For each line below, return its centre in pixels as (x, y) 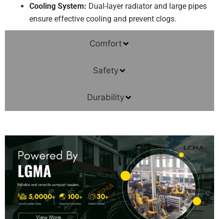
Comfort (105, 44)
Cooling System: (58, 6)
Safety (105, 70)
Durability (105, 97)
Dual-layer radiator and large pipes (147, 6)
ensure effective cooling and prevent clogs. (103, 19)
